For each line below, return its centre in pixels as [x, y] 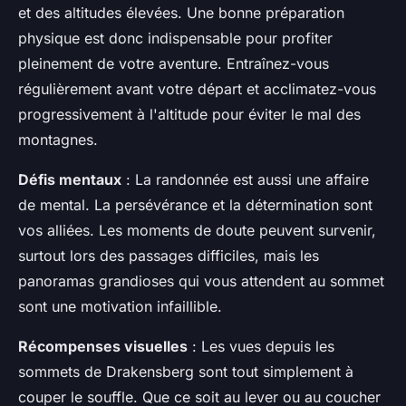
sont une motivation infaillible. [120, 307]
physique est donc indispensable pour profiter [175, 39]
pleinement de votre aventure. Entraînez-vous [174, 64]
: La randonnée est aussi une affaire [245, 180]
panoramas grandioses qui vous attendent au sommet [201, 281]
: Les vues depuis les [261, 347]
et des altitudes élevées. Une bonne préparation [181, 13]
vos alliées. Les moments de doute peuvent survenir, [197, 231]
